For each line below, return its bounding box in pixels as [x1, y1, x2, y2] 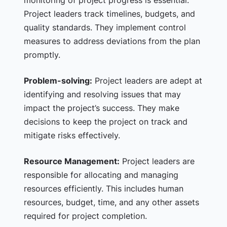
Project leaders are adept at [92, 75, 202, 86]
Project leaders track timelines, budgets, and [23, 9, 195, 19]
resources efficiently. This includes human [23, 183, 183, 194]
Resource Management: [23, 156, 120, 166]
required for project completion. [23, 211, 147, 221]
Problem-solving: [23, 75, 92, 86]
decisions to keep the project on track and [23, 117, 187, 127]
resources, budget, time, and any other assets [23, 197, 199, 207]
